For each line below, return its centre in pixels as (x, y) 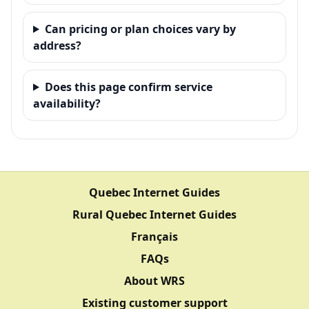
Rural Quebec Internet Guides (154, 214)
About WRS (154, 280)
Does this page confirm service (128, 87)
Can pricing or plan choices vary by (140, 29)
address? (57, 45)
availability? (67, 103)
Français (154, 236)
